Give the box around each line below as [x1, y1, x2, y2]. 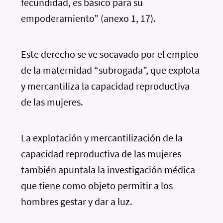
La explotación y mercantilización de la [21, 131, 183, 144]
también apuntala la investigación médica [21, 163, 196, 176]
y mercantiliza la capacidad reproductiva [21, 80, 190, 92]
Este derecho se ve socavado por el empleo [21, 48, 199, 60]
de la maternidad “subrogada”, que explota [21, 64, 200, 76]
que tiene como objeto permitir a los [21, 179, 173, 192]
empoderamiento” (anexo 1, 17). [21, 12, 156, 24]
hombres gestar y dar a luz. [21, 195, 133, 208]
